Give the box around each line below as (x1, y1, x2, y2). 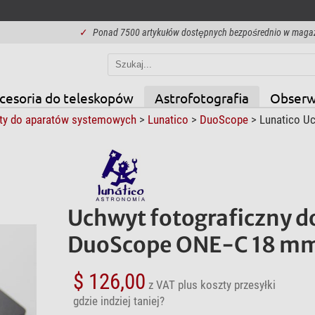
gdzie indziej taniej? (72, 293, 165, 308)
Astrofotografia (154, 89, 249, 106)
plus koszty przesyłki (177, 277, 276, 292)
